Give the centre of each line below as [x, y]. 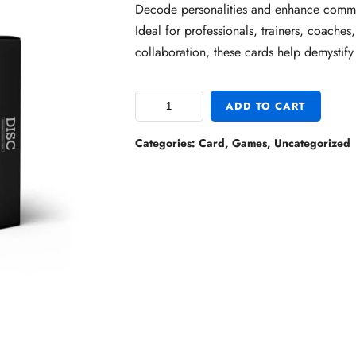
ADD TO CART [266, 106]
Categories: [166, 143]
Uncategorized [312, 143]
